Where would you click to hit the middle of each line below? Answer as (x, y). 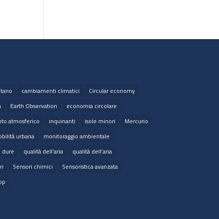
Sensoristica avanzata (90, 167)
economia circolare (91, 106)
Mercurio (136, 121)
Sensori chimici (33, 167)
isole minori (100, 121)
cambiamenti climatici (50, 91)
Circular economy (112, 91)
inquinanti (62, 121)
